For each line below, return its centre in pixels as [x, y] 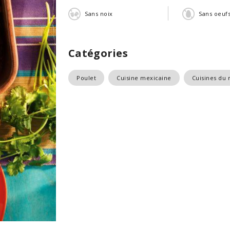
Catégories [98, 53]
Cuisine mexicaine [144, 78]
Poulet [86, 78]
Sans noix [99, 13]
